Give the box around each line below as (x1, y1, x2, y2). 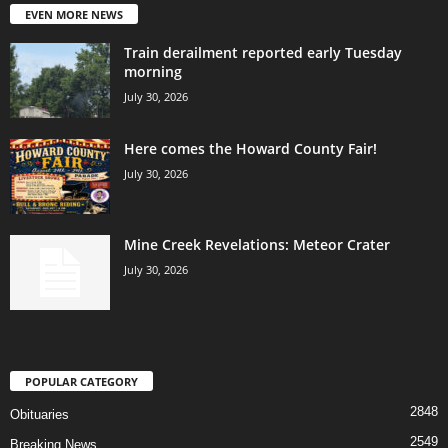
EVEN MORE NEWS (25, 7, 123, 23)
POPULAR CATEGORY (25, 374, 138, 390)
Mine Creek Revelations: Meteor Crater (124, 235, 390, 255)
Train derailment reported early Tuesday (124, 43, 402, 63)
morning (124, 62, 182, 82)
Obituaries (10, 407, 69, 423)
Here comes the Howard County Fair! (124, 139, 377, 159)
